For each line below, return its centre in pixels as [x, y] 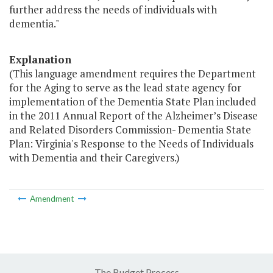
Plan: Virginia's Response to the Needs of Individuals [131, 144]
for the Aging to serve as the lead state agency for [125, 88]
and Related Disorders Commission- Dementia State [130, 130]
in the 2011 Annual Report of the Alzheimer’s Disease [133, 116]
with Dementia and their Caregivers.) [94, 158]
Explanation [40, 60]
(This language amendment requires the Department [133, 74]
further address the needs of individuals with [113, 10]
